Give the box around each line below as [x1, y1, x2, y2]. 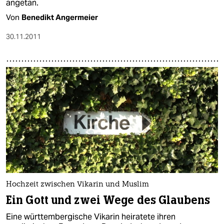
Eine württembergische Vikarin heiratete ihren [6, 211, 175, 222]
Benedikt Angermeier [21, 12, 98, 22]
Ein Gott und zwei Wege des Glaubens [6, 193, 210, 208]
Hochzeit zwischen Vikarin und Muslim [6, 181, 149, 189]
